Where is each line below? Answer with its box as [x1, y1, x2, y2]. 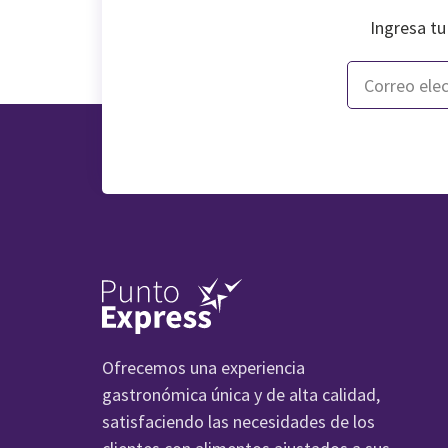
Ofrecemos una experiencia [102, 356, 305, 380]
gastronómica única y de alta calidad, [102, 383, 380, 407]
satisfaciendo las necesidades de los [102, 410, 375, 434]
